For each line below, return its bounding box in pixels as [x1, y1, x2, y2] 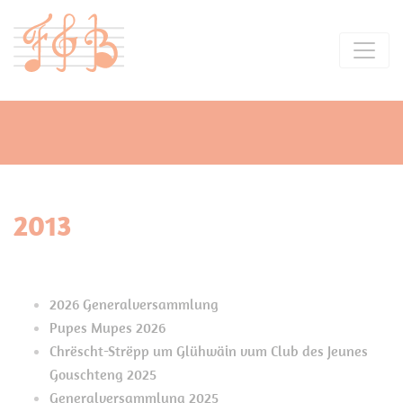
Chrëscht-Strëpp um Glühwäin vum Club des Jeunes [49, 342, 368, 360]
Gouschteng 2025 [49, 365, 157, 383]
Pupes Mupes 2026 [49, 318, 166, 336]
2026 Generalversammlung [49, 295, 219, 313]
